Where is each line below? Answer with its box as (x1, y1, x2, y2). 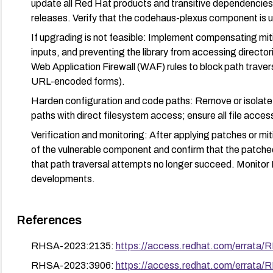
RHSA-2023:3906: (30, 260, 116, 271)
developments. (30, 173, 95, 184)
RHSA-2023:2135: (30, 240, 116, 251)
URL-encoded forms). (30, 76, 125, 87)
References (16, 213, 82, 227)
